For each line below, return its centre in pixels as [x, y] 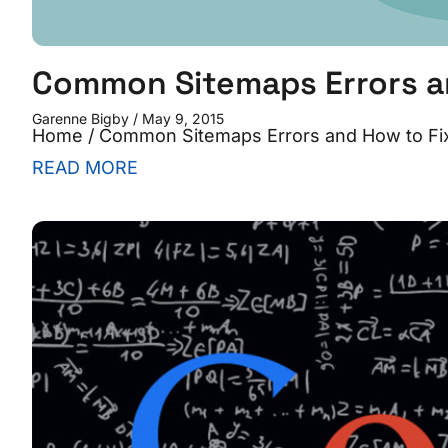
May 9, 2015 [181, 119]
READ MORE [85, 168]
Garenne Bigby [82, 119]
